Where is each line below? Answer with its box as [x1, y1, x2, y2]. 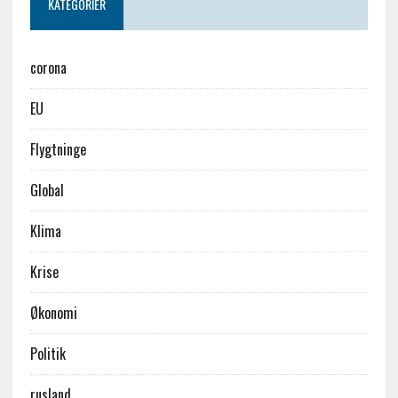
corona [29, 57, 67, 79]
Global [29, 179, 64, 202]
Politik [29, 343, 66, 365]
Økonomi [29, 302, 77, 324]
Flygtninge [29, 139, 86, 161]
